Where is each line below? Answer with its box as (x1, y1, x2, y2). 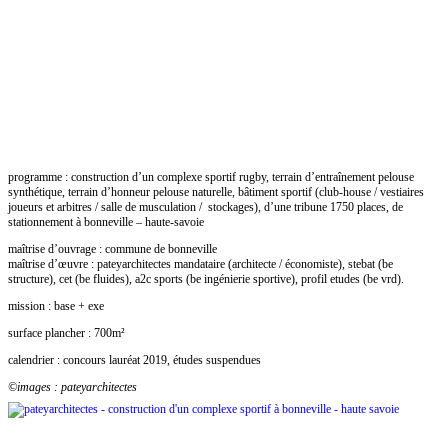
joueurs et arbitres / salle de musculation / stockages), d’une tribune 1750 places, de (8, 200, 403, 215)
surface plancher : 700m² (8, 326, 125, 341)
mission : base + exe (8, 299, 104, 314)
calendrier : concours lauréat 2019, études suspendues (8, 353, 261, 368)
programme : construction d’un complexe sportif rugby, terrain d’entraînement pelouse (8, 170, 414, 185)
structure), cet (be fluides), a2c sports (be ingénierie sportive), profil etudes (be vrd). (8, 272, 404, 287)
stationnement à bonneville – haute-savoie (8, 215, 204, 230)
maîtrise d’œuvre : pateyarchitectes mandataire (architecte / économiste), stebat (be (8, 257, 393, 272)
